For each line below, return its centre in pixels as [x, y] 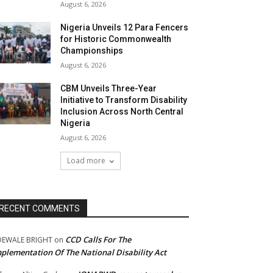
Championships [92, 51]
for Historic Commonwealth [116, 39]
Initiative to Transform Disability [124, 100]
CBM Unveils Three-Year [109, 88]
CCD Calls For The [98, 239]
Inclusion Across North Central [122, 112]
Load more [86, 161]
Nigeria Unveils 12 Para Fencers [125, 27]
